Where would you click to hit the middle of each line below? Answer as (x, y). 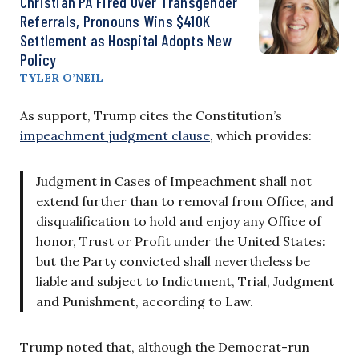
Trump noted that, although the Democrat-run (165, 347)
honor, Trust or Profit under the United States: (181, 241)
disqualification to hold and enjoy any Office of (179, 221)
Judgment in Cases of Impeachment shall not (174, 181)
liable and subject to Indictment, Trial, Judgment (185, 281)
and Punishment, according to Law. (145, 301)
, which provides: (261, 135)
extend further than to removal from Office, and (185, 201)
